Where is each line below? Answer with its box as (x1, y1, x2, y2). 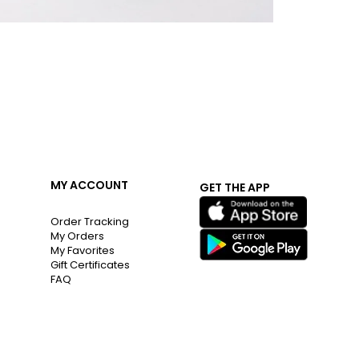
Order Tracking (50, 213, 129, 229)
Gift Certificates (50, 256, 130, 272)
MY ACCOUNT (50, 176, 128, 193)
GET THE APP (199, 179, 270, 196)
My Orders (50, 228, 104, 244)
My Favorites (50, 242, 115, 258)
